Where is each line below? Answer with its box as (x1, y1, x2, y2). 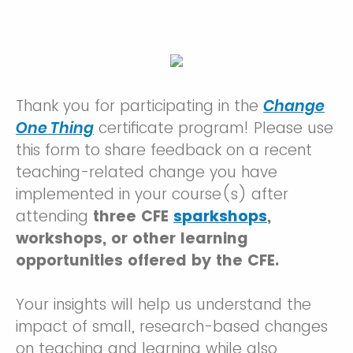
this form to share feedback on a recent (16, 139, 312, 161)
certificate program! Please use (94, 117, 333, 139)
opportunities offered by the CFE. (16, 250, 279, 271)
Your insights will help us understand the (16, 294, 311, 315)
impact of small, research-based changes (16, 316, 328, 337)
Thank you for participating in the (16, 95, 263, 117)
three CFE (93, 206, 173, 227)
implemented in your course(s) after (16, 184, 288, 205)
